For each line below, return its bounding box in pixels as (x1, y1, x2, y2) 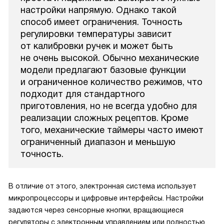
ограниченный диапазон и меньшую (20, 137, 175, 147)
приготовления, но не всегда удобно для (20, 101, 197, 111)
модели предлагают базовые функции (20, 65, 186, 75)
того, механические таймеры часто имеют (20, 125, 203, 135)
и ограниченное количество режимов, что (20, 77, 202, 87)
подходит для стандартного (20, 89, 145, 99)
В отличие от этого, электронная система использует (8, 182, 196, 190)
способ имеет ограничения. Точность (20, 17, 182, 27)
